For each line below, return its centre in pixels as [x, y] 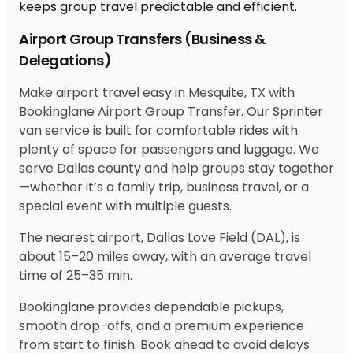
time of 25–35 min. [76, 275]
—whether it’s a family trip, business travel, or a [164, 187]
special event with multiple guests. [125, 206]
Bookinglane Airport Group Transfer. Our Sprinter [171, 111]
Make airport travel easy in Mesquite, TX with [157, 92]
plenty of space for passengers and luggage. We [169, 149]
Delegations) [65, 60]
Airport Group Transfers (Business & [142, 39]
